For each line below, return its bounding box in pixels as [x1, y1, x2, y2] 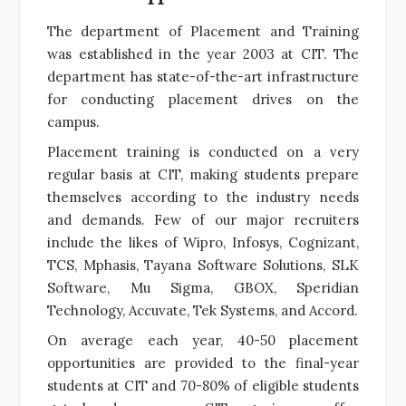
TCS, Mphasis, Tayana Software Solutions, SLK [47, 256, 359, 274]
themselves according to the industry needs [47, 188, 359, 206]
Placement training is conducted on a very [47, 142, 359, 160]
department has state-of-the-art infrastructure [47, 67, 359, 85]
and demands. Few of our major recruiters [47, 210, 359, 228]
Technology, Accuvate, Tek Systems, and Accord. [47, 301, 358, 319]
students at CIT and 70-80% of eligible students [47, 376, 359, 394]
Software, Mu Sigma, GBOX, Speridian [47, 278, 359, 296]
